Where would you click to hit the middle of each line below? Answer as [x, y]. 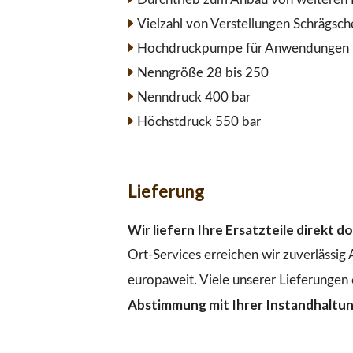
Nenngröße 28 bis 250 [203, 73]
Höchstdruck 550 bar [199, 122]
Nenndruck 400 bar [193, 97]
